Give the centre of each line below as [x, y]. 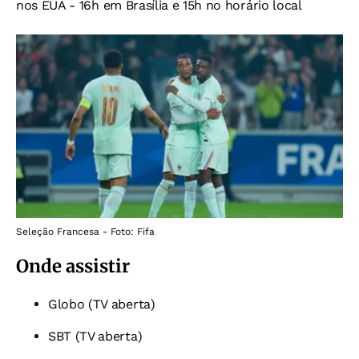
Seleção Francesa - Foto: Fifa [85, 232]
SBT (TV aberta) [95, 337]
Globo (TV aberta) [102, 305]
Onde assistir [73, 266]
